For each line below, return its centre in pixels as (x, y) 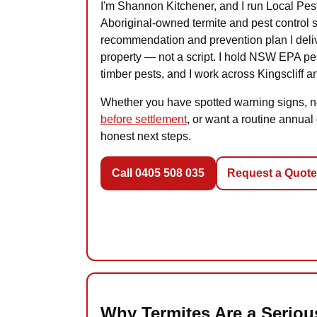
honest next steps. (146, 137)
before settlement (144, 120)
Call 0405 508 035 (158, 173)
